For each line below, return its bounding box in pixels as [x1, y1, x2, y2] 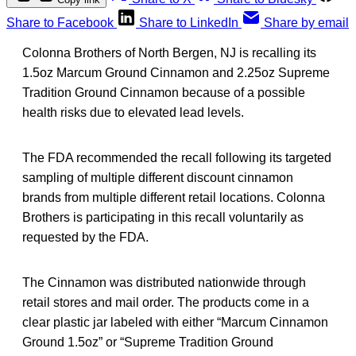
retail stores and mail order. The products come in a [22, 295, 309, 309]
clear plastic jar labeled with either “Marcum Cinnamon [22, 315, 328, 329]
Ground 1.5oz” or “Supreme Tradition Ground [22, 335, 273, 349]
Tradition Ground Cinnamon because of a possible [22, 85, 305, 99]
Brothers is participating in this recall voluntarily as [22, 210, 304, 224]
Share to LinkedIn [139, 15, 238, 29]
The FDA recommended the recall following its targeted [22, 150, 331, 164]
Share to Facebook [6, 15, 114, 29]
